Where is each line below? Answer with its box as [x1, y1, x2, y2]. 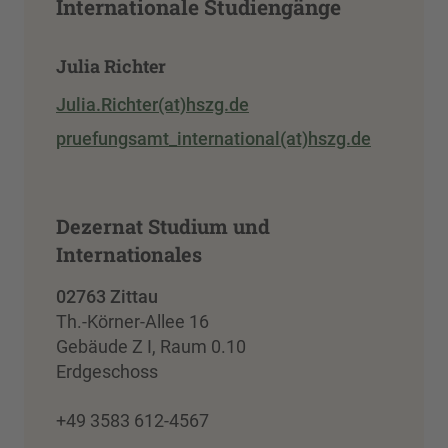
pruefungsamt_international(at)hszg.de [56, 128, 371, 150]
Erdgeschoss [56, 360, 158, 382]
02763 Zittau [56, 285, 158, 307]
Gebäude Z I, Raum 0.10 [56, 335, 246, 357]
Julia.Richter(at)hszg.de [56, 93, 249, 115]
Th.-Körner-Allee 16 [56, 310, 209, 332]
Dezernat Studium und [56, 212, 270, 239]
